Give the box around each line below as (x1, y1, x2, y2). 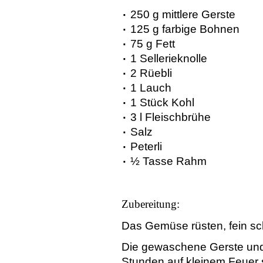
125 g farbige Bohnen (130, 23, 240, 36)
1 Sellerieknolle (130, 52, 207, 65)
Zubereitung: (122, 198, 180, 211)
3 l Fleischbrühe (130, 111, 211, 124)
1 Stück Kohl (130, 96, 194, 109)
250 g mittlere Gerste (130, 8, 235, 21)
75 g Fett (130, 38, 175, 50)
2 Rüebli (130, 67, 172, 80)
